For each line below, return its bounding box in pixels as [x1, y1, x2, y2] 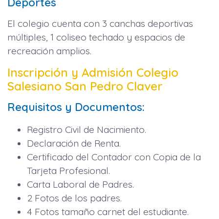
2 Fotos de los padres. [27, 192, 122, 204]
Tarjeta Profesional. [27, 165, 110, 177]
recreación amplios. [7, 44, 91, 57]
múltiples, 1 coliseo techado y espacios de [7, 31, 185, 43]
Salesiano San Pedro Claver [7, 78, 163, 93]
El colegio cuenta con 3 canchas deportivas [7, 17, 193, 29]
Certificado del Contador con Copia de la [27, 151, 201, 163]
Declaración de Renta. [27, 137, 121, 150]
